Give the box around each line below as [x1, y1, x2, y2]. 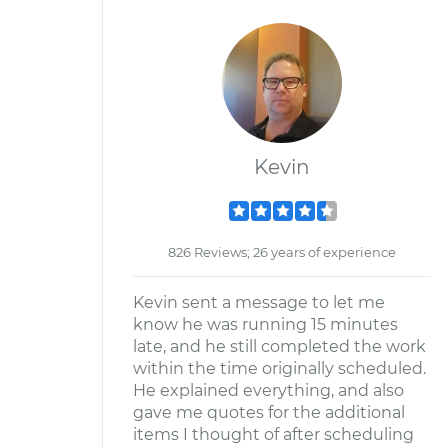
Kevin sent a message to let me [133, 293, 385, 312]
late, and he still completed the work [133, 337, 426, 356]
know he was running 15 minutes [133, 315, 398, 334]
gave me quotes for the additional [133, 403, 405, 422]
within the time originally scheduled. [133, 359, 426, 378]
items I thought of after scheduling [133, 425, 414, 444]
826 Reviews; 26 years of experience [168, 244, 396, 260]
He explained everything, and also [133, 381, 404, 400]
